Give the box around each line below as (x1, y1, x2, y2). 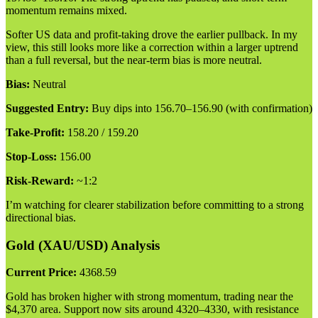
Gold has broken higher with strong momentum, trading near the (6, 290, 293, 303)
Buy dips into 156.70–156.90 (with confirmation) (89, 102, 312, 114)
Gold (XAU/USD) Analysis (6, 237, 160, 253)
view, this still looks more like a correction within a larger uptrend (6, 40, 298, 53)
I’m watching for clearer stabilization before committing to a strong (6, 198, 304, 211)
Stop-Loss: (6, 150, 57, 163)
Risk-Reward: (6, 174, 74, 187)
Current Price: (6, 266, 77, 279)
